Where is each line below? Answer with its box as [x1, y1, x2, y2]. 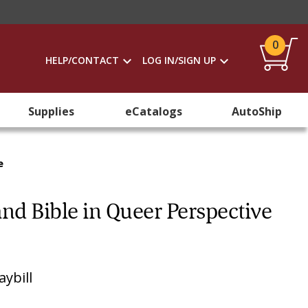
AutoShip [231, 104, 282, 119]
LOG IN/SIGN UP [142, 54, 216, 67]
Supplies [28, 104, 75, 119]
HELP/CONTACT [45, 54, 119, 67]
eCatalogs [125, 104, 183, 119]
